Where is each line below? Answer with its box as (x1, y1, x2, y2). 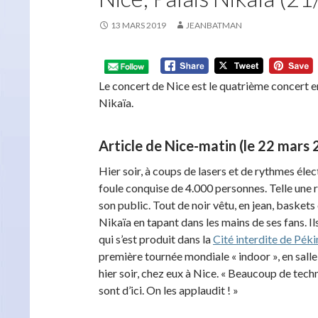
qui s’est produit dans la (99, 232, 213, 246)
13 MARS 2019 (111, 20, 166, 31)
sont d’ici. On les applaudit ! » (99, 283, 238, 297)
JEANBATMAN (186, 20, 242, 31)
